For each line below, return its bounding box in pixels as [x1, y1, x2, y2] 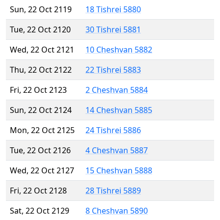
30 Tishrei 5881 [85, 24, 141, 35]
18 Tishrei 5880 [85, 4, 141, 15]
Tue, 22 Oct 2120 [10, 24, 71, 35]
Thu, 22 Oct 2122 [10, 64, 72, 76]
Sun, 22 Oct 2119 [10, 4, 72, 15]
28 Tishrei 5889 [85, 185, 141, 196]
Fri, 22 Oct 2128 [10, 185, 67, 196]
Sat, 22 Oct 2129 [10, 205, 69, 217]
